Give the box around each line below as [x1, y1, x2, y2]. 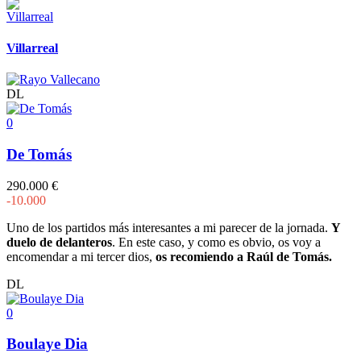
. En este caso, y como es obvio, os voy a [112, 234, 321, 249]
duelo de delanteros [6, 234, 112, 249]
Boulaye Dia [6, 335, 88, 353]
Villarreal [6, 41, 58, 56]
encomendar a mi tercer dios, [6, 249, 156, 263]
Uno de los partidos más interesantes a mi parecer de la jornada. [6, 220, 331, 234]
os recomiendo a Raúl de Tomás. [156, 249, 332, 263]
